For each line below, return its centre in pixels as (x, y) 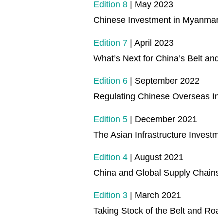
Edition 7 (110, 43)
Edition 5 (110, 119)
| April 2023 (151, 43)
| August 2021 (155, 157)
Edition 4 (110, 157)
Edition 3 (110, 195)
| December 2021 (162, 119)
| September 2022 (163, 81)
